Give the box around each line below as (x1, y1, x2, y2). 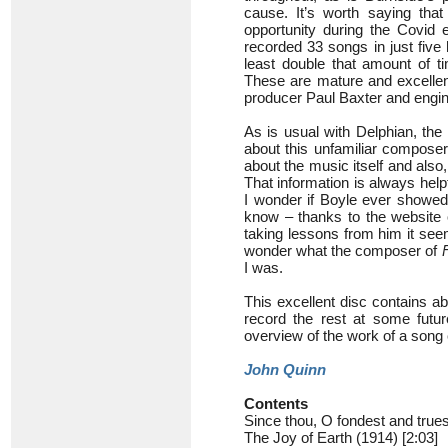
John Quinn (244, 361, 326, 378)
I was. (244, 259, 283, 276)
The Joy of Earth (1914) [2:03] (244, 429, 438, 446)
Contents (244, 395, 308, 412)
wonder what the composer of (244, 242, 442, 259)
